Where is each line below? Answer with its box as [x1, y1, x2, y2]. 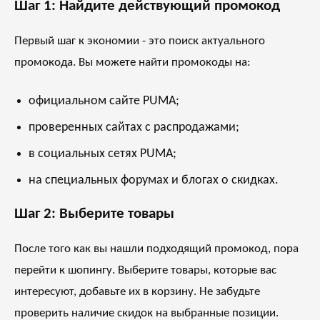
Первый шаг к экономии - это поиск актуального [14, 35, 265, 48]
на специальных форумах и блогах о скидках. [29, 174, 279, 188]
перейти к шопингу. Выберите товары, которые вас [14, 264, 276, 277]
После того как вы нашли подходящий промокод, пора [14, 243, 299, 256]
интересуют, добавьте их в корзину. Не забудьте [14, 286, 260, 299]
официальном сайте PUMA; [29, 94, 179, 109]
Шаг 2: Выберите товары [14, 206, 174, 222]
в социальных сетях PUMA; [29, 147, 176, 161]
